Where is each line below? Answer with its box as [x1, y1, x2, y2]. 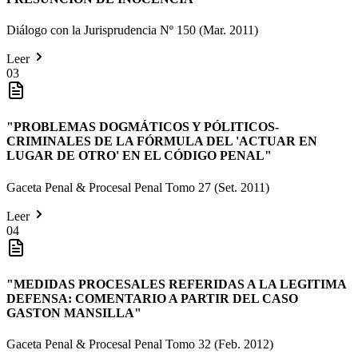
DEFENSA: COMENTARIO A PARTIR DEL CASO [6, 291, 298, 305]
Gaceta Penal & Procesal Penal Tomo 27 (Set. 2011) [6, 180, 269, 194]
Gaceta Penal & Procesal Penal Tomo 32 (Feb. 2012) [6, 337, 273, 352]
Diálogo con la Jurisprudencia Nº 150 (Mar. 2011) [6, 23, 258, 38]
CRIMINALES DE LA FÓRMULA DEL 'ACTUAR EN [6, 134, 317, 149]
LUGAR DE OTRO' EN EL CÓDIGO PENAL [6, 149, 265, 163]
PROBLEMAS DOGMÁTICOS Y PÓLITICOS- [14, 120, 279, 134]
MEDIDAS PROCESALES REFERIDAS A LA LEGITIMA [14, 276, 346, 291]
